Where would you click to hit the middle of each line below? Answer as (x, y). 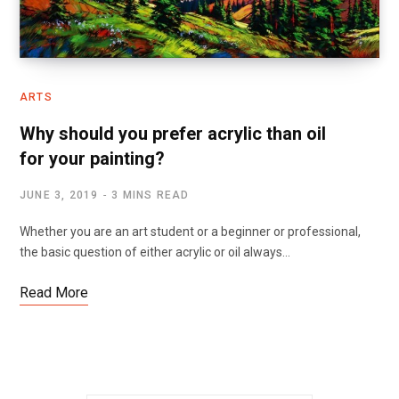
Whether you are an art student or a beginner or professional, (190, 232)
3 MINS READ (151, 195)
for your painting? (92, 159)
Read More (54, 293)
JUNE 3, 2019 (59, 195)
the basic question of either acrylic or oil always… (155, 252)
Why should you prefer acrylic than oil (173, 134)
